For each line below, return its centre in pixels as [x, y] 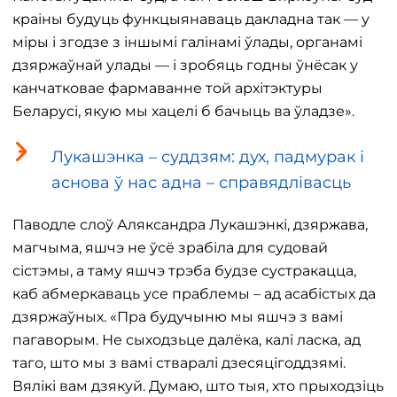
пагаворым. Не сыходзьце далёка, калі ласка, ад [187, 340]
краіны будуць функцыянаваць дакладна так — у [191, 19]
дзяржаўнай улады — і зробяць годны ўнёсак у [185, 65]
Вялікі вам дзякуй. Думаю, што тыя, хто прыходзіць [198, 386]
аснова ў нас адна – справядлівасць [201, 183]
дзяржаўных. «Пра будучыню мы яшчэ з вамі [178, 317]
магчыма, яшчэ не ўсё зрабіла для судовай [170, 248]
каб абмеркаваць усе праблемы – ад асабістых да [194, 294]
